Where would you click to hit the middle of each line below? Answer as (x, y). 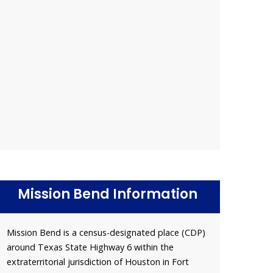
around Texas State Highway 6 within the (90, 247)
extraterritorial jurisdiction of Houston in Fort (98, 261)
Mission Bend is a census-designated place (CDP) (106, 232)
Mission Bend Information (107, 194)
